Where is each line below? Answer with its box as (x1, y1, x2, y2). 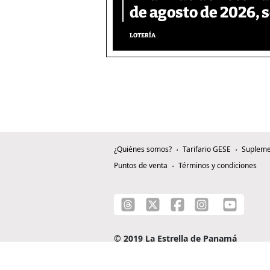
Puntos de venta (114, 160, 168, 171)
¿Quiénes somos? (114, 144, 172, 155)
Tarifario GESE (183, 144, 231, 155)
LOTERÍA (130, 32, 155, 40)
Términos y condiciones (178, 160, 257, 171)
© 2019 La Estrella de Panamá (114, 233, 237, 245)
